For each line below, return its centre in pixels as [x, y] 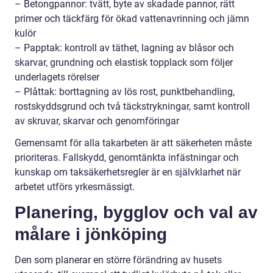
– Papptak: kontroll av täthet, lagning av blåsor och [124, 48]
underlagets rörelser [57, 77]
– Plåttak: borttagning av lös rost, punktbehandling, [125, 91]
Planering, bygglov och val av [136, 212]
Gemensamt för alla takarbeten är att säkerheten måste [133, 143]
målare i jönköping [91, 234]
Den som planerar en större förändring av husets [118, 260]
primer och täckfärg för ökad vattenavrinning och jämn [132, 18]
